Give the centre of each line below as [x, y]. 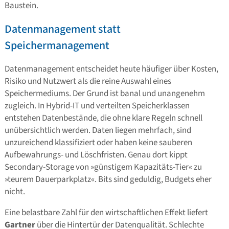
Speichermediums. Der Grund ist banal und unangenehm [105, 94]
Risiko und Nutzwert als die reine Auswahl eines [88, 82]
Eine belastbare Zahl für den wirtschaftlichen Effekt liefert [106, 213]
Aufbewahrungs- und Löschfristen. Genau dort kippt [96, 155]
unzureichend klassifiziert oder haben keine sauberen [98, 143]
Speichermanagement [57, 45]
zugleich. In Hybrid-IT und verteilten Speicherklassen [97, 106]
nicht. [15, 192]
